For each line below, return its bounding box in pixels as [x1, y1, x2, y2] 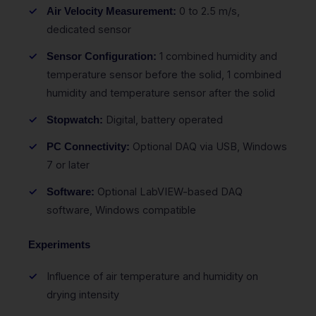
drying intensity [47, 288, 119, 300]
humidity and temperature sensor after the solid [47, 86, 275, 99]
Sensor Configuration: [47, 50, 157, 62]
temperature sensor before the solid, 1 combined [47, 68, 281, 80]
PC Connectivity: [47, 140, 130, 152]
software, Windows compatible [47, 203, 196, 216]
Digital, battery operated [103, 113, 223, 126]
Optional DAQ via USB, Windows [130, 140, 287, 152]
